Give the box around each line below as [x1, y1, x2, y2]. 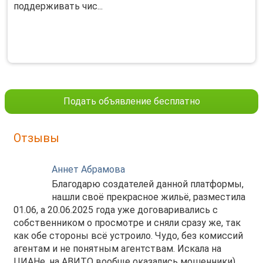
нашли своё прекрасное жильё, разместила [52, 191, 245, 203]
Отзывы [14, 131, 59, 145]
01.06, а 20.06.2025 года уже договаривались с [14, 204, 218, 215]
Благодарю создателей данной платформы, [52, 178, 244, 190]
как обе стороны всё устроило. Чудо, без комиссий [14, 230, 243, 241]
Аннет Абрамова [52, 164, 125, 175]
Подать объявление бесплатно [63, 96, 200, 107]
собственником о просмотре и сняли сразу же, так [14, 217, 241, 228]
